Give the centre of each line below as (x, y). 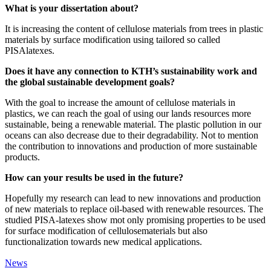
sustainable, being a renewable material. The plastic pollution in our (133, 124)
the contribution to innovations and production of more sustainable (131, 146)
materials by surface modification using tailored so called (113, 39)
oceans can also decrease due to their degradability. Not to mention (132, 135)
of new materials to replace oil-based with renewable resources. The (134, 209)
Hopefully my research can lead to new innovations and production (133, 198)
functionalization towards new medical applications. (103, 241)
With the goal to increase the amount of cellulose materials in (120, 102)
